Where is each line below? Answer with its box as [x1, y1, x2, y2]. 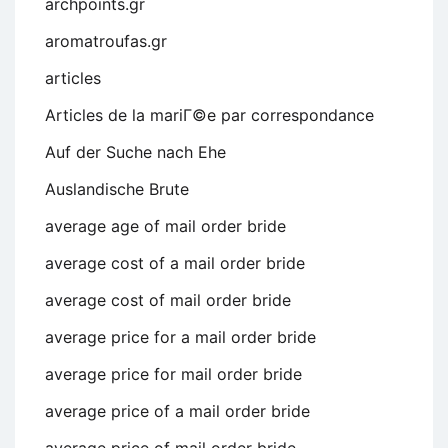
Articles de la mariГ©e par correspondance [45, 104, 374, 125]
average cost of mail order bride [45, 289, 291, 310]
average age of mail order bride [45, 215, 286, 236]
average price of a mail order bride [45, 400, 310, 421]
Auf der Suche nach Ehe [45, 141, 226, 162]
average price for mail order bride [45, 363, 302, 384]
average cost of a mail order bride [45, 252, 305, 273]
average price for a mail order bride [45, 326, 316, 347]
